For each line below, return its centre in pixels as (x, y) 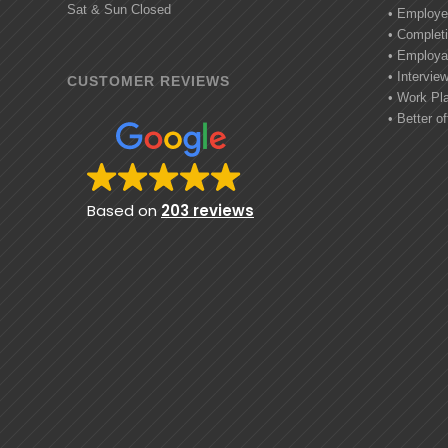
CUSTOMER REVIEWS (148, 80)
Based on (124, 210)
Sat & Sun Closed (119, 10)
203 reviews (207, 210)
